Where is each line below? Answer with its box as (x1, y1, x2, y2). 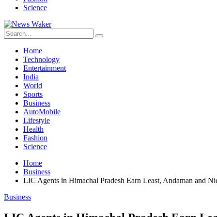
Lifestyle (23, 116, 50, 124)
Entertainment (23, 64, 66, 72)
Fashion (23, 134, 47, 142)
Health (23, 125, 44, 133)
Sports (23, 90, 43, 98)
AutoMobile (23, 108, 61, 116)
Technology (23, 55, 60, 63)
